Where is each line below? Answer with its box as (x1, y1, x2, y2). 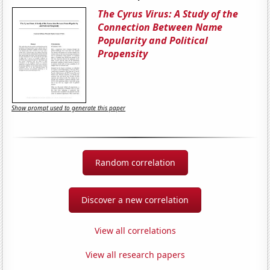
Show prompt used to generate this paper (11, 104, 126, 113)
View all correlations (94, 224, 176, 236)
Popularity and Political (98, 33, 209, 47)
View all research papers (85, 248, 185, 260)
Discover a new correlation (81, 193, 189, 206)
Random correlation (95, 156, 175, 168)
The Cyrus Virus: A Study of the (98, 7, 239, 20)
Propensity (98, 46, 148, 60)
